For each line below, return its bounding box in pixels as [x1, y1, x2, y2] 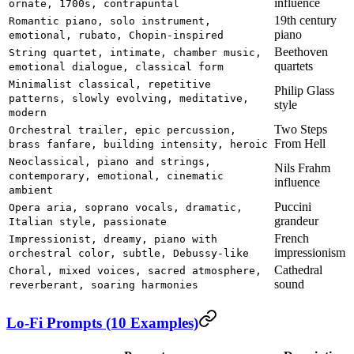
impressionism [274, 246, 345, 260]
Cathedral [274, 263, 322, 277]
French [274, 232, 309, 246]
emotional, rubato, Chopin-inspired [9, 29, 224, 42]
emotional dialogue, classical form [9, 61, 224, 73]
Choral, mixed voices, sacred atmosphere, [9, 265, 262, 277]
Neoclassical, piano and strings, [9, 156, 211, 168]
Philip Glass [274, 84, 334, 98]
